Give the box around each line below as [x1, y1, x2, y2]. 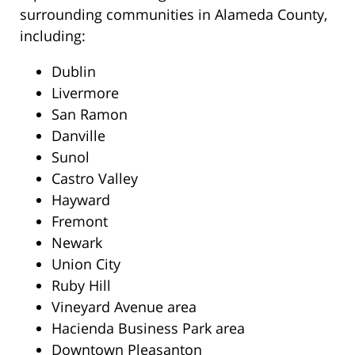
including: [20, 26, 86, 46]
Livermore [52, 83, 119, 103]
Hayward [52, 190, 110, 210]
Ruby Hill [52, 276, 111, 296]
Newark [52, 233, 102, 253]
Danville [52, 126, 105, 146]
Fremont [52, 212, 108, 231]
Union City [52, 254, 120, 274]
